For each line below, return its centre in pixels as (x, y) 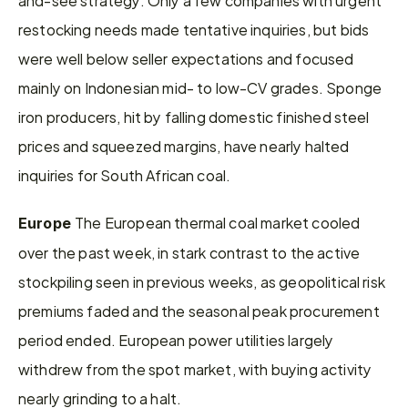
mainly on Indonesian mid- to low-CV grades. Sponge (200, 87)
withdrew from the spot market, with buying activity (195, 369)
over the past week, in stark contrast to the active (189, 252)
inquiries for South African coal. (125, 175)
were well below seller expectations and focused (186, 58)
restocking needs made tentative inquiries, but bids (194, 29)
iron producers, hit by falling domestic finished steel (194, 117)
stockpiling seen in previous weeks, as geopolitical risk (202, 281)
